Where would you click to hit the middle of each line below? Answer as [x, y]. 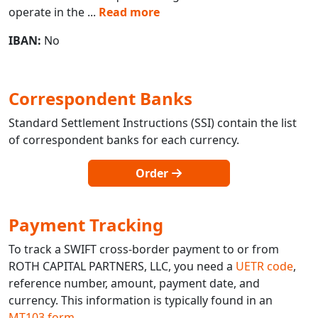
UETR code [264, 267]
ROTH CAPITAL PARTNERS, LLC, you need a [122, 267]
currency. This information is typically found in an [141, 301]
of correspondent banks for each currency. [124, 140]
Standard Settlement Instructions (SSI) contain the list [153, 123]
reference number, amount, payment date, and [134, 284]
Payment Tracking [86, 225]
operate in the [46, 12]
